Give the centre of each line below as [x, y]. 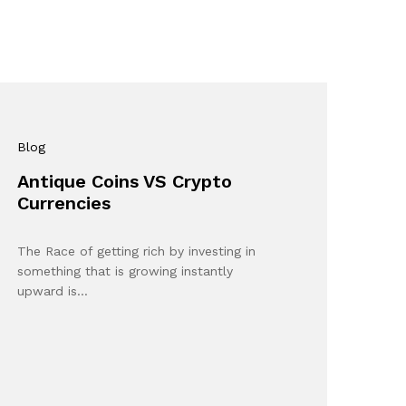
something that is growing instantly [126, 271]
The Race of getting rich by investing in [137, 251]
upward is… [53, 291]
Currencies [64, 203]
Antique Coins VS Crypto [125, 181]
